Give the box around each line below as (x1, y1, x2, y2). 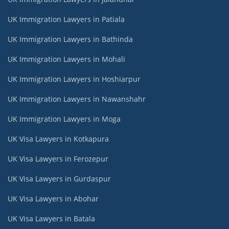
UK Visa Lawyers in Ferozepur (8, 153, 108, 164)
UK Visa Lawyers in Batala (8, 213, 95, 223)
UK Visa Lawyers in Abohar (8, 193, 99, 203)
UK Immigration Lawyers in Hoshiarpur (8, 74, 141, 84)
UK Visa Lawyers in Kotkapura (8, 133, 109, 144)
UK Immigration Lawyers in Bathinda (8, 34, 133, 44)
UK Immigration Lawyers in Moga (8, 113, 121, 124)
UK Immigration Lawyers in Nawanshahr (8, 94, 146, 104)
